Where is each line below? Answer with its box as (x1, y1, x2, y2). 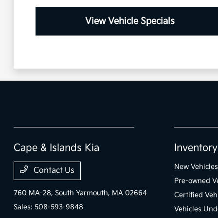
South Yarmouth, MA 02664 (55, 189, 147, 198)
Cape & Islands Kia (14, 142, 100, 154)
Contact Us (32, 166, 75, 176)
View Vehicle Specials (85, 16, 175, 27)
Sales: (14, 203, 35, 212)
